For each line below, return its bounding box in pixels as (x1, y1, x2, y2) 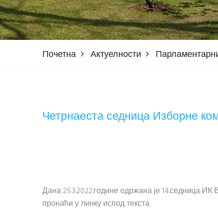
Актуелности (91, 48, 141, 62)
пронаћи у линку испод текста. (42, 198, 150, 210)
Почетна (42, 48, 76, 62)
